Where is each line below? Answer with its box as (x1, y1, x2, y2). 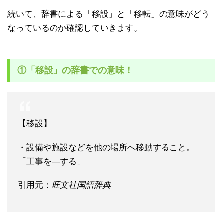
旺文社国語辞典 (52, 180, 111, 190)
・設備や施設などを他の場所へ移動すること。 (18, 143, 195, 152)
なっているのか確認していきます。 (7, 23, 142, 33)
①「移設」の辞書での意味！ (17, 65, 133, 75)
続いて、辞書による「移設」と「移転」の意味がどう (7, 9, 210, 19)
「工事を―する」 (18, 157, 85, 166)
